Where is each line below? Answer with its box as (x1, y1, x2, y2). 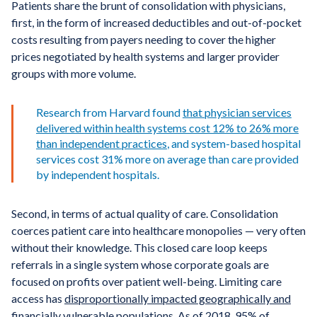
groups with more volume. (11, 66, 136, 80)
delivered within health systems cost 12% (36, 120, 234, 134)
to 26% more (236, 120, 299, 134)
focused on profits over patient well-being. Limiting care (11, 274, 282, 288)
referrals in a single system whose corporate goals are (11, 257, 269, 271)
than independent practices (36, 136, 167, 150)
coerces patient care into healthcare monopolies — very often (11, 223, 306, 237)
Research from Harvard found (36, 105, 183, 119)
